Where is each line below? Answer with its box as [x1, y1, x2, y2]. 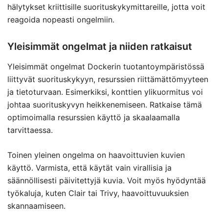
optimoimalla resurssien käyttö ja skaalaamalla [7, 112, 180, 122]
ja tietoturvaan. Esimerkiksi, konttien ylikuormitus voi [7, 87, 203, 97]
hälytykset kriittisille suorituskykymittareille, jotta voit [7, 2, 205, 12]
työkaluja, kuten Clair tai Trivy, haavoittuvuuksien [7, 188, 189, 198]
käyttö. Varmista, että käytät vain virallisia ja [7, 163, 172, 173]
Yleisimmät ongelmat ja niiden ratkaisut [7, 41, 192, 52]
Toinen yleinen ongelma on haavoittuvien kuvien [7, 150, 185, 160]
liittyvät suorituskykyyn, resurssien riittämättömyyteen [7, 74, 208, 84]
